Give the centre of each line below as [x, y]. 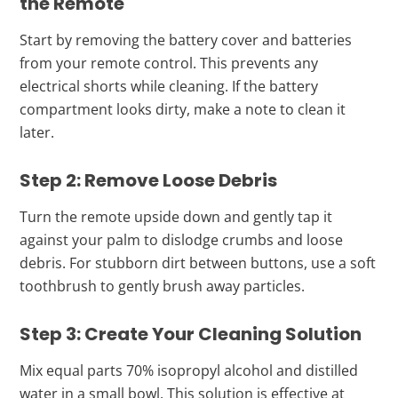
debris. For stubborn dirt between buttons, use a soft [198, 263]
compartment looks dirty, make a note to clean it [183, 109]
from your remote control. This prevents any [169, 63]
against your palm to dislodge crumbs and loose [182, 239]
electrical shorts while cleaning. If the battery [169, 86]
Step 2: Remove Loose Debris [149, 180]
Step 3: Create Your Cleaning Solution [191, 334]
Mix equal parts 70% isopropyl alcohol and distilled [189, 370]
